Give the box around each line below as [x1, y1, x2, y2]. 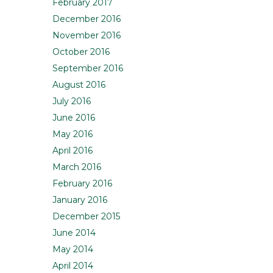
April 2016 [52, 145, 93, 157]
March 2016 [52, 161, 101, 173]
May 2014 [52, 244, 93, 255]
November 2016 [52, 30, 121, 41]
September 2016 [52, 63, 123, 74]
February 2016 [52, 178, 112, 190]
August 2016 [52, 79, 105, 91]
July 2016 [52, 96, 91, 107]
